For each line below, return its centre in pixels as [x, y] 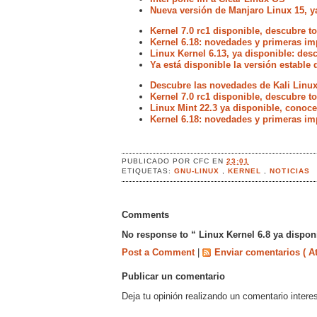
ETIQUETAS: [148, 171]
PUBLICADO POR [158, 161]
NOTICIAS [290, 171]
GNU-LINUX [198, 171]
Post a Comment [160, 252]
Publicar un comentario [173, 277]
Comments [145, 214]
